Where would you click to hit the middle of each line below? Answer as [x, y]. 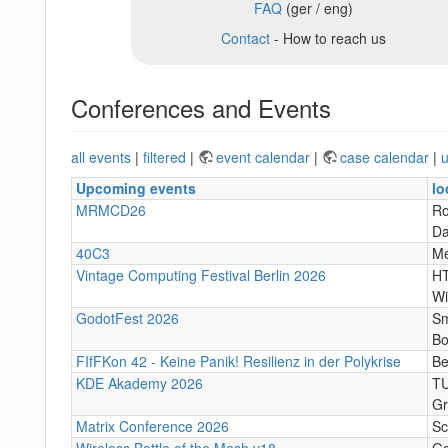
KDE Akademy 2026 [139, 382]
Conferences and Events [201, 107]
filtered [164, 156]
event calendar [265, 156]
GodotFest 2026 [127, 317]
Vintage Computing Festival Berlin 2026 [201, 274]
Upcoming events [136, 187]
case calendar [386, 156]
